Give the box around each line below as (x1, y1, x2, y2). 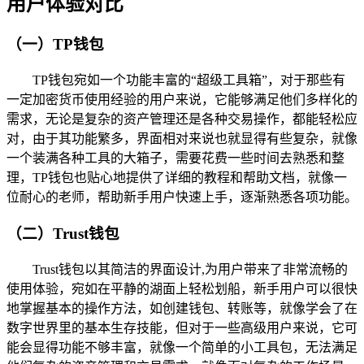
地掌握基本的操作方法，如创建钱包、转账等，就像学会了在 (6, 301, 357, 315)
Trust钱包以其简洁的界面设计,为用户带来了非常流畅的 (32, 262, 348, 276)
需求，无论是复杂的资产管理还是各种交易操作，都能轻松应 (6, 112, 357, 127)
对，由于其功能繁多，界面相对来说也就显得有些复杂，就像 (6, 132, 357, 146)
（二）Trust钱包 (6, 224, 119, 242)
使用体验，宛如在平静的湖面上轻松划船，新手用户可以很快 (6, 281, 357, 296)
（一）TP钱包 (6, 36, 104, 54)
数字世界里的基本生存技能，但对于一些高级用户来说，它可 (6, 320, 357, 335)
